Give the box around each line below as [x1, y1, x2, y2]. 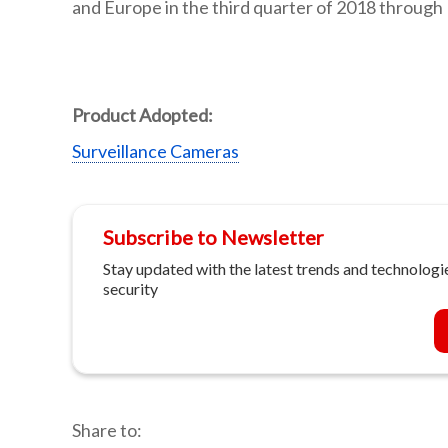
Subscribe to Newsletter [103, 225, 324, 250]
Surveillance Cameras [72, 140, 239, 163]
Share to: [72, 419, 142, 442]
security [103, 279, 158, 299]
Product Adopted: [72, 104, 213, 127]
